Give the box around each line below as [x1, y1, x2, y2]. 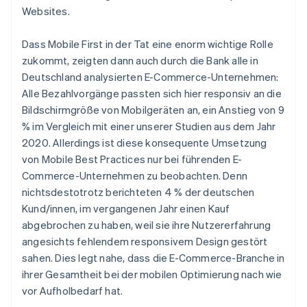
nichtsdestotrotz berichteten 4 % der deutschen [22, 185, 255, 199]
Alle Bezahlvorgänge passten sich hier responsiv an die [22, 86, 282, 101]
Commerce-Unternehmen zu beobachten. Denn [22, 169, 248, 183]
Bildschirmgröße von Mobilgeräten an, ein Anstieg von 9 [22, 103, 284, 117]
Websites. [22, 4, 70, 19]
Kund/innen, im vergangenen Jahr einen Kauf [22, 201, 230, 216]
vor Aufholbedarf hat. [22, 284, 123, 298]
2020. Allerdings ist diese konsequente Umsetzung [22, 136, 267, 150]
